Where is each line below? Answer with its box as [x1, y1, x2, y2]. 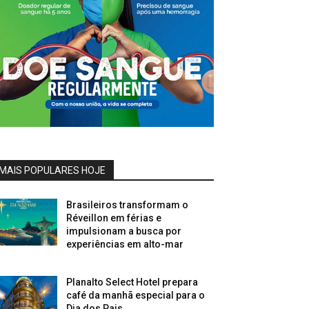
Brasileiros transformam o [66, 199, 189, 211]
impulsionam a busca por [66, 226, 182, 237]
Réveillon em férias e [66, 212, 162, 224]
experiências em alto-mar [66, 239, 184, 250]
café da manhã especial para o [66, 290, 206, 301]
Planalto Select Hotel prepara [66, 277, 199, 288]
